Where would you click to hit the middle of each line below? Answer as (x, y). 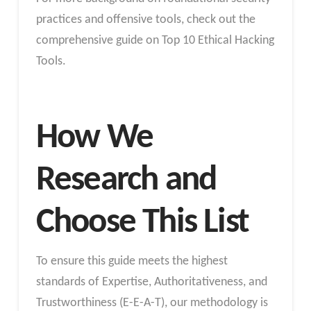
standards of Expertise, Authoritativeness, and (151, 282)
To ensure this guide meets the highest (132, 261)
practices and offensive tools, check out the (145, 20)
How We (94, 138)
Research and (126, 180)
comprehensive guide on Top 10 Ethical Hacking (155, 41)
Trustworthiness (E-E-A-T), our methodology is (152, 303)
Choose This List (142, 222)
